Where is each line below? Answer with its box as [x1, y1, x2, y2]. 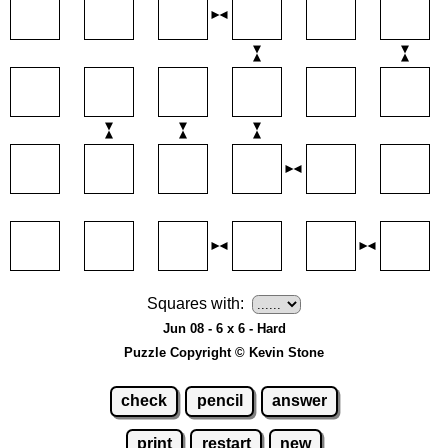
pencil [196, 392, 243, 410]
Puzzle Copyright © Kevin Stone [124, 344, 324, 360]
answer [272, 392, 328, 410]
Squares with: [147, 294, 244, 312]
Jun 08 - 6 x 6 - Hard [162, 320, 286, 336]
